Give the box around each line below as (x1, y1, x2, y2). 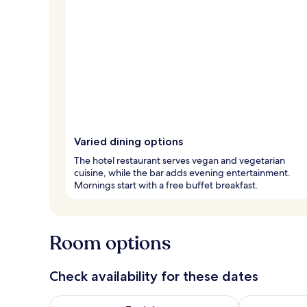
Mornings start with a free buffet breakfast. (74, 178, 258, 191)
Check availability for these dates (49, 267, 258, 284)
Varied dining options (74, 134, 183, 148)
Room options (49, 230, 171, 256)
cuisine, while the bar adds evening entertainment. (74, 166, 291, 179)
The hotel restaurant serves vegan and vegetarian (74, 153, 285, 167)
